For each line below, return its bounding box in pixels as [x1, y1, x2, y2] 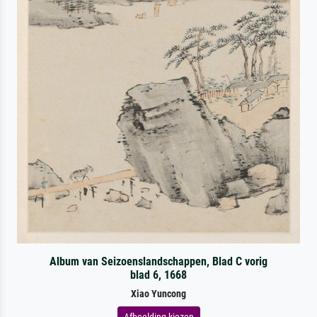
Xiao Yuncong [131, 287, 186, 300]
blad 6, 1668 [129, 267, 187, 282]
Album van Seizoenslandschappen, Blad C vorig [49, 254, 267, 268]
